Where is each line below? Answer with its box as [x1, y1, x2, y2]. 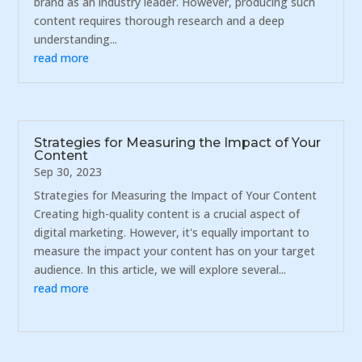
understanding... [34, 31, 118, 47]
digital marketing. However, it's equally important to [34, 225, 310, 241]
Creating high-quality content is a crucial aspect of [34, 206, 301, 222]
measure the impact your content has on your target [34, 243, 316, 259]
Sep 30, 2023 [34, 164, 103, 180]
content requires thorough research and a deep [34, 12, 285, 28]
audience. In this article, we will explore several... [34, 262, 287, 278]
